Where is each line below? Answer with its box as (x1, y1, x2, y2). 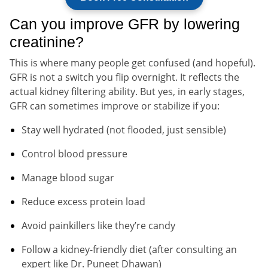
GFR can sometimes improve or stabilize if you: (10, 99, 220, 112)
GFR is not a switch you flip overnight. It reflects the (10, 70, 239, 84)
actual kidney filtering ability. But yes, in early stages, (10, 84, 245, 98)
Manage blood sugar (22, 170, 114, 184)
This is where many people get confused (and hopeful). (10, 56, 255, 69)
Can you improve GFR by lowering (10, 15, 240, 32)
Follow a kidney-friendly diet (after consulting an (22, 242, 237, 256)
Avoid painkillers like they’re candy (22, 218, 175, 232)
